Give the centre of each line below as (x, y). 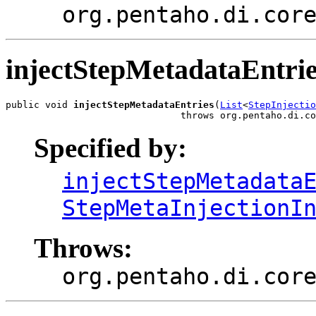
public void (39, 105)
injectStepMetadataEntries (144, 105)
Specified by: (110, 148)
